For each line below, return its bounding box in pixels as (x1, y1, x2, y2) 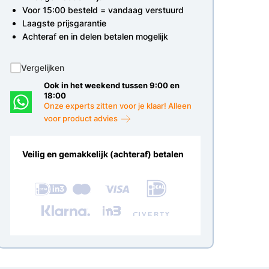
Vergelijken (20, 62, 64, 73)
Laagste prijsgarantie (22, 18, 106, 28)
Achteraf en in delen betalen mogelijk (22, 31, 168, 41)
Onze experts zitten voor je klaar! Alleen (44, 101, 192, 110)
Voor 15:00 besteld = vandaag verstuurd (22, 5, 184, 15)
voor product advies (44, 113, 120, 123)
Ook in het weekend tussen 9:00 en (44, 80, 180, 90)
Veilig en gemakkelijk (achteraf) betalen (22, 148, 184, 159)
